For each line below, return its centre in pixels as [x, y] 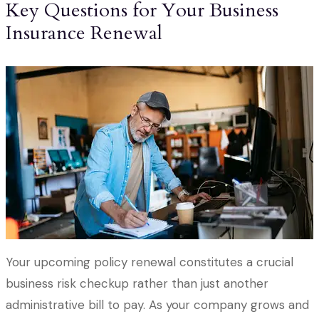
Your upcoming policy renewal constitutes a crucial [150, 262]
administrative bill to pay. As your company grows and [157, 305]
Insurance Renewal [84, 33]
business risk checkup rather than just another [137, 284]
